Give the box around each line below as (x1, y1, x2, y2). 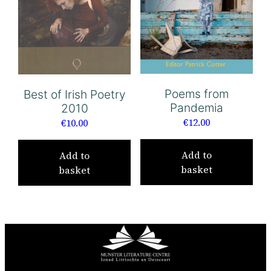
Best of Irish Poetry (24, 87, 126, 102)
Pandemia (169, 100, 223, 116)
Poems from (164, 87, 229, 102)
